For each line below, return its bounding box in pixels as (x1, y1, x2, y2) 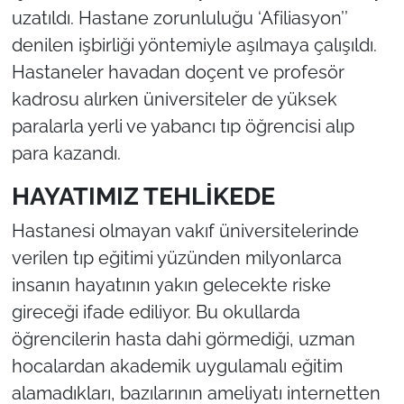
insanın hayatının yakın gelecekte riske (11, 274, 331, 297)
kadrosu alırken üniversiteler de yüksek (11, 87, 337, 110)
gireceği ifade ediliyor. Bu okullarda (11, 301, 300, 324)
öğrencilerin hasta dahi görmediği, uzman (11, 328, 355, 351)
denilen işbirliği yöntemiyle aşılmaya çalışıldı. (11, 33, 377, 56)
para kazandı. (11, 142, 121, 164)
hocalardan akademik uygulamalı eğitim (11, 355, 343, 378)
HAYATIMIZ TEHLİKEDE (11, 181, 275, 210)
